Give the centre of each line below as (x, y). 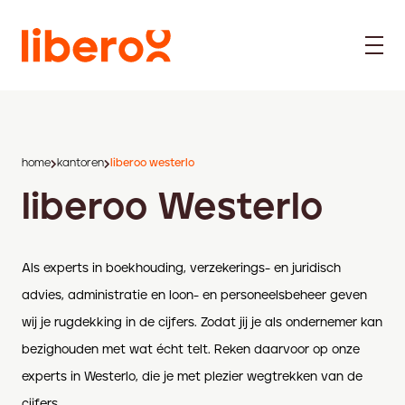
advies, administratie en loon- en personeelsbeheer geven (194, 296)
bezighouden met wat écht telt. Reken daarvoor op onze (191, 350)
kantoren (80, 163)
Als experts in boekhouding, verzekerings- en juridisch (181, 268)
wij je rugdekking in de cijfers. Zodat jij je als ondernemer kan (202, 323)
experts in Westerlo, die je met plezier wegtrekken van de (192, 377)
